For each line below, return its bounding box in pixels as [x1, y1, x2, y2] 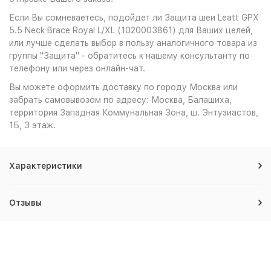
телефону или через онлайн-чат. [9, 64, 145, 73]
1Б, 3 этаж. [9, 120, 56, 130]
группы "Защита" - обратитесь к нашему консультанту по [9, 51, 250, 60]
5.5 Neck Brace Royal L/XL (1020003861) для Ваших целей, [9, 25, 253, 35]
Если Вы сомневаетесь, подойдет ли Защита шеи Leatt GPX [9, 13, 259, 22]
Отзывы [9, 198, 42, 207]
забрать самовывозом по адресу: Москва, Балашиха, [9, 95, 232, 105]
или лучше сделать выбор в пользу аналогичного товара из [9, 38, 257, 48]
